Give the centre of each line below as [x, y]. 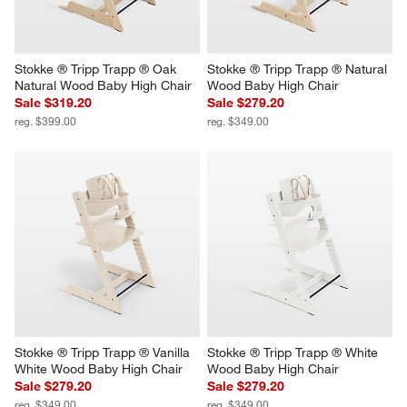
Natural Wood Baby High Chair [104, 85]
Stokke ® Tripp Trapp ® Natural [299, 69]
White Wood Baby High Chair [99, 368]
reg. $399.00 [46, 120]
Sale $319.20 [54, 102]
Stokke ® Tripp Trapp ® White [294, 352]
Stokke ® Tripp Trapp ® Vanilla [104, 352]
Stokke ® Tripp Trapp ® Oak [98, 69]
